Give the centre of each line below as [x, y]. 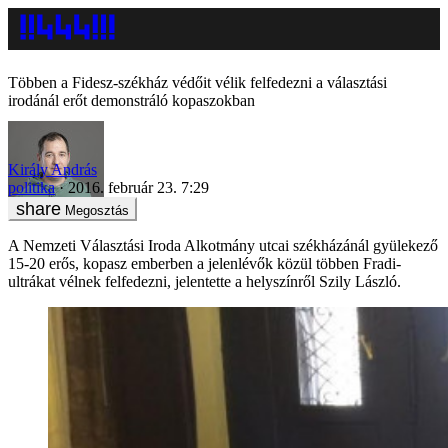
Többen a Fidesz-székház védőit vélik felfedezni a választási [197, 82]
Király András [52, 169]
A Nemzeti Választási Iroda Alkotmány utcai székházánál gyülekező [223, 245]
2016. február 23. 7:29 [138, 187]
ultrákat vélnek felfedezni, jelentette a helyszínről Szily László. [204, 281]
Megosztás [97, 210]
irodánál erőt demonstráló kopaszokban [131, 100]
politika [31, 187]
